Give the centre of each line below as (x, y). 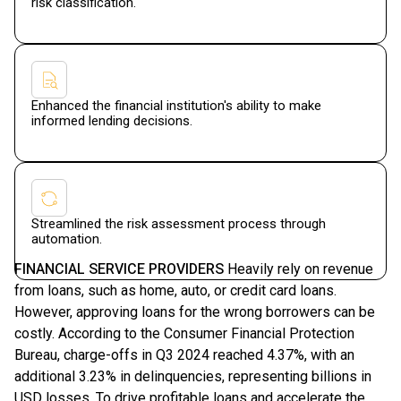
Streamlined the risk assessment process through (179, 224)
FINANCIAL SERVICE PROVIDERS (119, 269)
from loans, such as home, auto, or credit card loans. (175, 290)
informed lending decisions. (112, 121)
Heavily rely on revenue (299, 269)
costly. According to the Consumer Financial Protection (184, 333)
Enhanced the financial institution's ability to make (176, 106)
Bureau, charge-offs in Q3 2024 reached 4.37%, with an (184, 355)
